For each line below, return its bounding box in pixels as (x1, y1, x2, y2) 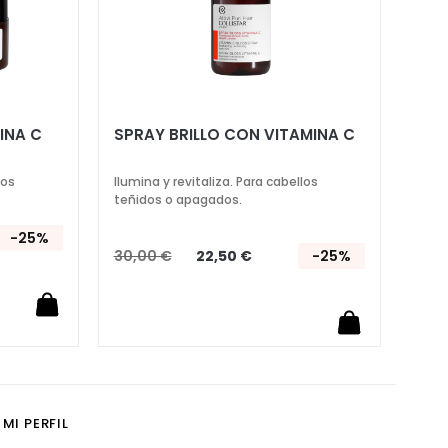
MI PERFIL (2, 414, 69, 434)
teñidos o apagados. (113, 190, 242, 208)
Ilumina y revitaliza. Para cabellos (113, 172, 318, 190)
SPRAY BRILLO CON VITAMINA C (113, 123, 355, 145)
